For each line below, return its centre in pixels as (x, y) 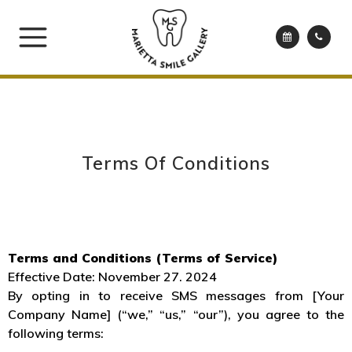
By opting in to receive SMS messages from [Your (176, 295)
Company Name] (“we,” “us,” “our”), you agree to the (176, 314)
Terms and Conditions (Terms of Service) (143, 258)
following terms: (56, 333)
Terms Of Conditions (176, 163)
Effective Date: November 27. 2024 (112, 277)
